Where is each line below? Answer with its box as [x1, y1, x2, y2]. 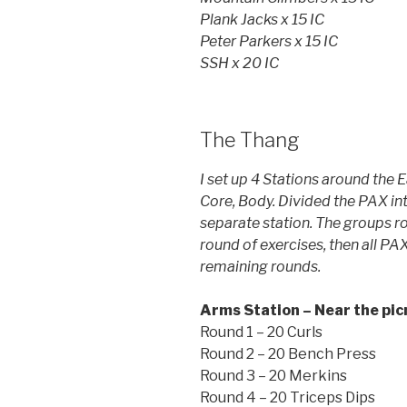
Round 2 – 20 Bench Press [200, 344, 376, 362]
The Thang [200, 128, 300, 153]
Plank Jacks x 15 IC [200, 11, 324, 29]
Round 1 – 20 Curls [200, 323, 323, 341]
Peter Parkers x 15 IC [200, 33, 338, 51]
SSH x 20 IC [200, 55, 279, 73]
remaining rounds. [200, 257, 321, 275]
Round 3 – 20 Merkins [200, 366, 347, 384]
